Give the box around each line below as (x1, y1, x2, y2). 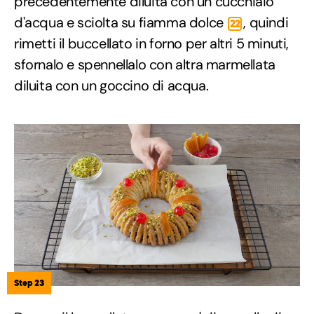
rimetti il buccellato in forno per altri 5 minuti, (14, 34, 289, 53)
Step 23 (14, 277, 44, 288)
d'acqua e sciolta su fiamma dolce (14, 13, 227, 32)
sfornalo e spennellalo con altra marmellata (14, 55, 275, 74)
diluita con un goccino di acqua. (14, 76, 209, 95)
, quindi (243, 13, 289, 32)
